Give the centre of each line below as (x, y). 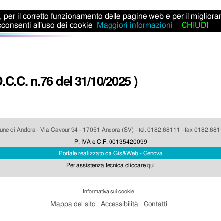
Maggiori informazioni (134, 25)
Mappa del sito (73, 204)
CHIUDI (195, 25)
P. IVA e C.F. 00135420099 (110, 142)
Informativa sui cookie (108, 192)
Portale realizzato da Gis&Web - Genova (110, 154)
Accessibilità (120, 204)
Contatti (155, 204)
